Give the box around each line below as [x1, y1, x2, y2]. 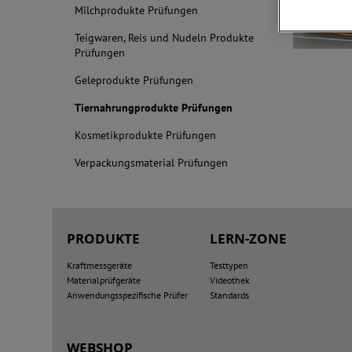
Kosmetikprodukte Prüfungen [75, 128, 217, 142]
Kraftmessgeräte [67, 259, 133, 271]
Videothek [209, 274, 250, 286]
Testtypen [209, 259, 248, 271]
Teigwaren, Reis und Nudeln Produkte [75, 31, 255, 45]
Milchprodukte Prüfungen [75, 3, 199, 17]
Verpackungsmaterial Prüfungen [75, 156, 229, 170]
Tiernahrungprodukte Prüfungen [75, 101, 233, 115]
